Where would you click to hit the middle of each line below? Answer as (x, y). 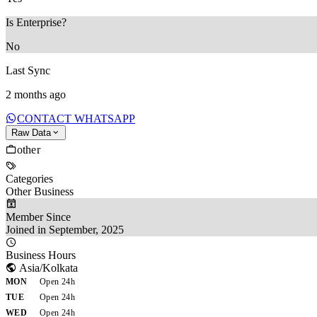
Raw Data (31, 132)
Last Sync (28, 70)
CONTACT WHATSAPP (76, 118)
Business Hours (41, 255)
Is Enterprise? (36, 22)
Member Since (38, 217)
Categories (29, 178)
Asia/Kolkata (47, 267)
